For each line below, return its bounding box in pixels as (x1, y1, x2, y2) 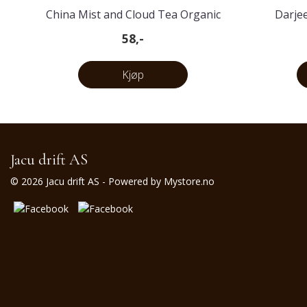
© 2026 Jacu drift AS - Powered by (10, 175, 164, 188)
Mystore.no (164, 175, 214, 188)
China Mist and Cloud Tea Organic (45, 7, 221, 23)
